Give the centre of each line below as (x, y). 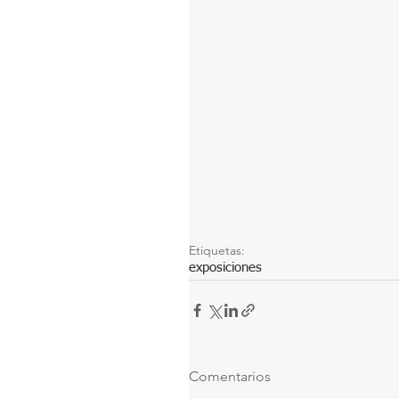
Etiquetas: (217, 251)
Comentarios (230, 377)
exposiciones (225, 268)
